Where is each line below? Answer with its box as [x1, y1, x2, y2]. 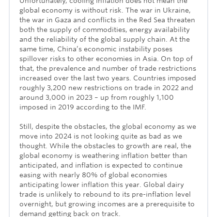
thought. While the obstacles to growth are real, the [19, 142, 191, 150]
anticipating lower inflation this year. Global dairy [19, 181, 184, 189]
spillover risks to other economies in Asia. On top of [19, 55, 193, 63]
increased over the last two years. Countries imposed [19, 74, 196, 82]
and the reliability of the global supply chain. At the [19, 35, 190, 44]
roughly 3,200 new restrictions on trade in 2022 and [19, 84, 193, 92]
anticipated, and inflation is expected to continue [19, 161, 183, 170]
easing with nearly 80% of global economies [19, 171, 167, 179]
